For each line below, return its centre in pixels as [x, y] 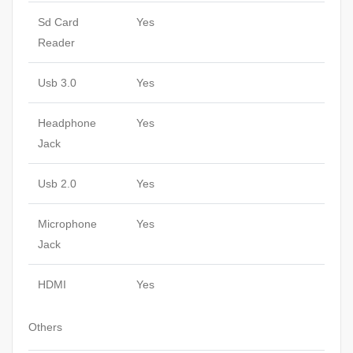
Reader [56, 42]
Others [45, 327]
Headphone [67, 123]
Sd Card [58, 22]
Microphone [67, 223]
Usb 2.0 [57, 183]
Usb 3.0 [57, 82]
